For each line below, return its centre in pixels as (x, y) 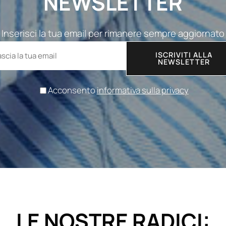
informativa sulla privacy (143, 90)
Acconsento (72, 90)
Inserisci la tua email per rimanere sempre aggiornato (113, 33)
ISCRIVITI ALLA (184, 55)
